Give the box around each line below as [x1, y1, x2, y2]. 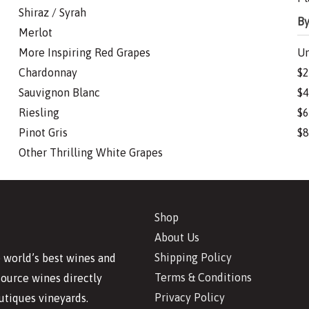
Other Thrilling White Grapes [19, 146, 163, 159]
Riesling [19, 106, 60, 119]
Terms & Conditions [154, 271, 252, 284]
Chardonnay [19, 66, 78, 79]
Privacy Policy [154, 291, 225, 304]
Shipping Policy [154, 251, 232, 264]
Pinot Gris [19, 126, 68, 139]
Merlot [19, 26, 53, 39]
